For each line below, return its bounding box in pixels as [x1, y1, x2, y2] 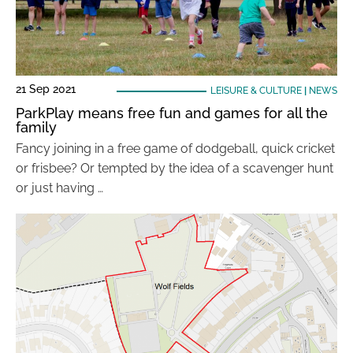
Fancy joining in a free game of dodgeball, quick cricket [16, 141, 335, 156]
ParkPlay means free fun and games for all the [16, 105, 328, 121]
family [16, 119, 57, 136]
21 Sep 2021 [16, 83, 76, 95]
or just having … [16, 180, 103, 195]
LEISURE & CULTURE [210, 85, 302, 96]
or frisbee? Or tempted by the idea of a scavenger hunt [16, 161, 333, 176]
